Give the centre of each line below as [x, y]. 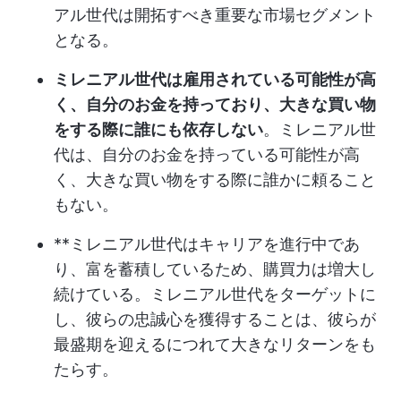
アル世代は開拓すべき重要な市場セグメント [215, 15]
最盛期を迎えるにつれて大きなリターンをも [215, 344]
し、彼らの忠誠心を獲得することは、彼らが [215, 319]
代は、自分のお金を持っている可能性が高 [207, 154]
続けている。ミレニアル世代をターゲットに [215, 294]
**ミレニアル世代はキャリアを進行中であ [207, 244]
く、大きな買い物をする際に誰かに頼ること [215, 179]
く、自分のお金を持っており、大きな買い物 [215, 104]
